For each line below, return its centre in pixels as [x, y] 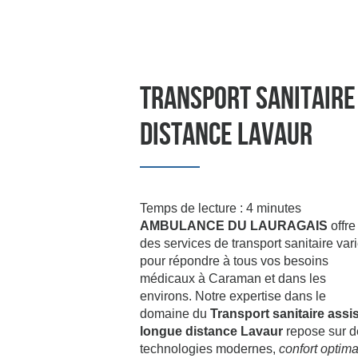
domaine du [175, 314]
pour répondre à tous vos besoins [234, 261]
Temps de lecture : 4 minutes [220, 208]
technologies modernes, [209, 349]
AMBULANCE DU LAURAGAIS [233, 226]
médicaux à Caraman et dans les [233, 278]
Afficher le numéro [129, 50]
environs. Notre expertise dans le [233, 296]
